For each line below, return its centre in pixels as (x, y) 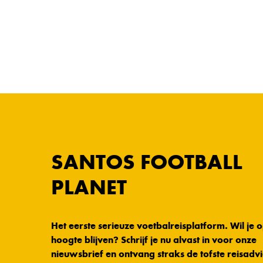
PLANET (89, 188)
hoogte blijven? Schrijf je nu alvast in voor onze (154, 240)
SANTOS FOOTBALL (147, 162)
